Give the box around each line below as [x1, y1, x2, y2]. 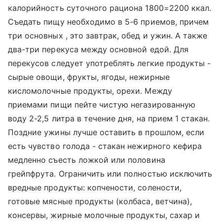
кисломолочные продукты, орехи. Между [8, 86, 172, 96]
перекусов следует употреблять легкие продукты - [8, 58, 211, 68]
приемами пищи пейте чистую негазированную [8, 100, 195, 110]
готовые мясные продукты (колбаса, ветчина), [8, 196, 192, 206]
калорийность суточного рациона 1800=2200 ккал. [8, 3, 212, 13]
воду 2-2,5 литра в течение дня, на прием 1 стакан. [8, 113, 210, 123]
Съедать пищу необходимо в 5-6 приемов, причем [8, 17, 209, 27]
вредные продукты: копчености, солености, [8, 183, 182, 192]
